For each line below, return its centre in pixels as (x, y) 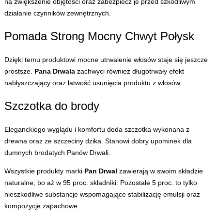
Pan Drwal (101, 171)
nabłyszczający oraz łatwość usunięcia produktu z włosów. (93, 83)
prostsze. (19, 71)
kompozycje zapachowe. (42, 206)
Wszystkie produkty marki (44, 171)
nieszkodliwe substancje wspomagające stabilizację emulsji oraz (102, 194)
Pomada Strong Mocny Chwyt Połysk (99, 36)
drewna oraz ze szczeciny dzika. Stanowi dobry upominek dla (98, 141)
